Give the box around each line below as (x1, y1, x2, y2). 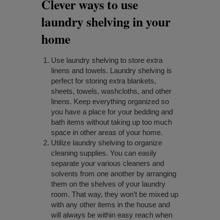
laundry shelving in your (41, 12, 170, 31)
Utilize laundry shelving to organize (51, 138, 162, 147)
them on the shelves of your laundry (51, 180, 165, 189)
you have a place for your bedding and (51, 108, 173, 116)
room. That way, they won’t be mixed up (51, 190, 178, 199)
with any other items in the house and (51, 200, 170, 209)
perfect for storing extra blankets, (51, 77, 156, 85)
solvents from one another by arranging (51, 169, 176, 178)
